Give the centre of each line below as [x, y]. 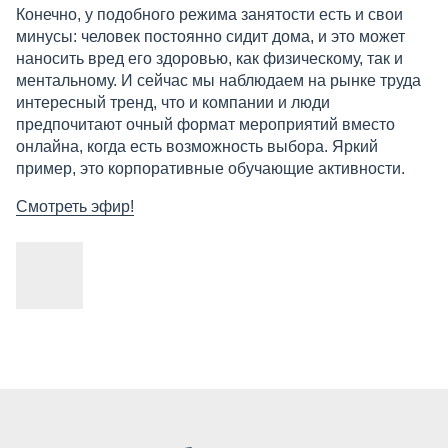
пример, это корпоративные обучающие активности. [210, 169]
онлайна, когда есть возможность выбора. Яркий [197, 147]
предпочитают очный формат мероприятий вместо [205, 125]
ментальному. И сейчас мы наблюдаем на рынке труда [218, 81]
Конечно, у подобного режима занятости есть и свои [209, 15]
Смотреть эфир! [75, 207]
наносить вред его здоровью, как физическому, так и [209, 59]
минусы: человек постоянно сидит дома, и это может [210, 37]
